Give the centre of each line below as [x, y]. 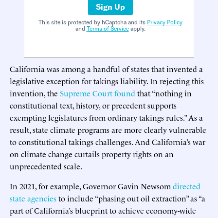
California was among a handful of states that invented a [106, 68]
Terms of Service [108, 28]
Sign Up [110, 7]
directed [187, 186]
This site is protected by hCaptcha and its [92, 22]
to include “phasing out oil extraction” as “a [131, 198]
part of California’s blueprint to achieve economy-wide [103, 210]
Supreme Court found [98, 93]
